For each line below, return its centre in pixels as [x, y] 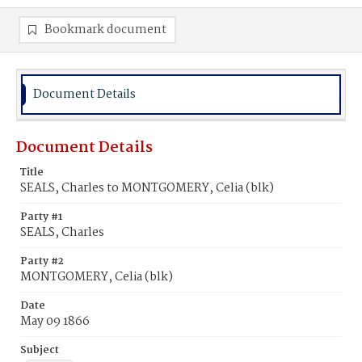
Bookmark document [105, 30]
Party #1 [41, 217]
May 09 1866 [55, 322]
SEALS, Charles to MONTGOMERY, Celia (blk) [147, 188]
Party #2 [42, 261]
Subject [40, 350]
